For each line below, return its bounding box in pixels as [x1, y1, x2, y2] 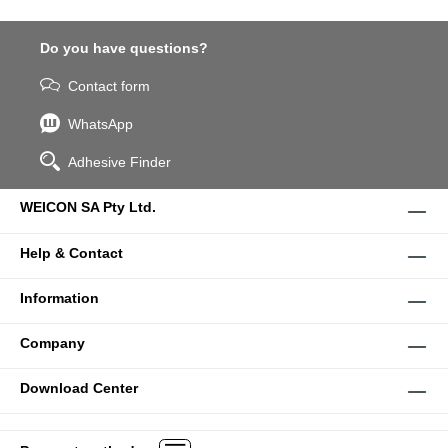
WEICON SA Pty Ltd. [20, 199, 156, 215]
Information [20, 290, 99, 306]
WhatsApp [68, 116, 133, 132]
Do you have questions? [40, 40, 208, 56]
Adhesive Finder [68, 154, 171, 170]
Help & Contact [20, 245, 123, 261]
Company [20, 335, 85, 351]
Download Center [20, 380, 138, 396]
